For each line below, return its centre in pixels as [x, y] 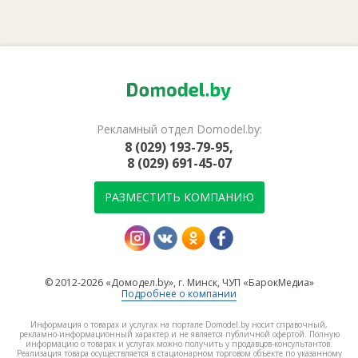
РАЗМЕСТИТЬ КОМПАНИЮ [179, 197]
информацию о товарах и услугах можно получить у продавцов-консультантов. [179, 344]
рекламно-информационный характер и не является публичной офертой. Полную [179, 334]
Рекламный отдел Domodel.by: [179, 129]
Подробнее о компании [179, 294]
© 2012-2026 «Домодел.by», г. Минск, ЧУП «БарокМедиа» [179, 283]
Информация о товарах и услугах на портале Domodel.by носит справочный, [179, 325]
